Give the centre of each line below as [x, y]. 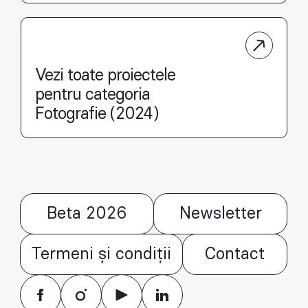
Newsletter [220, 214]
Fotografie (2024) [97, 114]
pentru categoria [92, 95]
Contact [235, 255]
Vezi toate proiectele [105, 76]
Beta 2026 [87, 214]
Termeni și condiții [101, 255]
